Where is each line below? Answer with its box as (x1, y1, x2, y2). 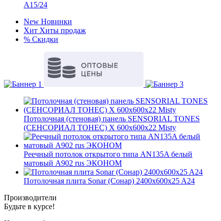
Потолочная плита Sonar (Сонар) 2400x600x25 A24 (24, 177, 195, 185)
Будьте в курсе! (4, 202, 55, 211)
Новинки (41, 17, 72, 26)
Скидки (32, 35, 58, 43)
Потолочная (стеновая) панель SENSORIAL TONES (24, 114, 200, 123)
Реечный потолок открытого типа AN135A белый (24, 150, 192, 158)
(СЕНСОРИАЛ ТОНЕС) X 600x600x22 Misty (24, 123, 176, 132)
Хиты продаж (39, 26, 86, 35)
